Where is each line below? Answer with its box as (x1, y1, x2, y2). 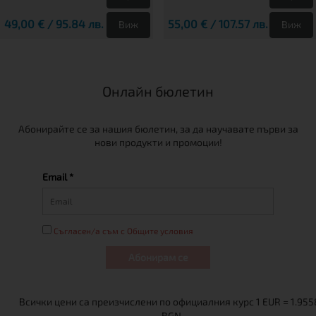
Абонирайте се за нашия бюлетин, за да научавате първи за (18, 122, 298, 135)
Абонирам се (128, 250, 188, 263)
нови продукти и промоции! (94, 135, 222, 148)
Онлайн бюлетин (102, 82, 214, 99)
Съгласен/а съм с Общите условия (54, 225, 193, 236)
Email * (42, 170, 73, 183)
